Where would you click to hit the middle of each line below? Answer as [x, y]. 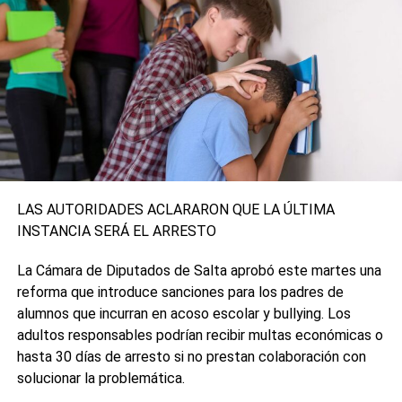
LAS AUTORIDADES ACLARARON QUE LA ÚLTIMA [175, 209]
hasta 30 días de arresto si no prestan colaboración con [191, 356]
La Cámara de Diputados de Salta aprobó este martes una [199, 270]
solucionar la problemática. [100, 378]
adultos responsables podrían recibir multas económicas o [200, 335]
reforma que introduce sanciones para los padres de [180, 292]
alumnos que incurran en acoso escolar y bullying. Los [184, 313]
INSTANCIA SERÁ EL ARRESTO [116, 231]
